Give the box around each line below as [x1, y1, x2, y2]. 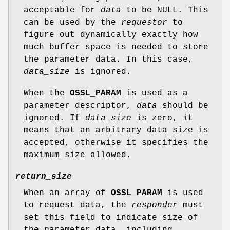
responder [131, 200, 178, 210]
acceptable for [24, 5, 101, 15]
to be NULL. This [121, 5, 208, 15]
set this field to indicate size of [24, 213, 198, 222]
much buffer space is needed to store [24, 42, 208, 52]
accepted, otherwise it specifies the [24, 138, 208, 147]
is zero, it [131, 113, 193, 123]
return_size [15, 171, 72, 181]
